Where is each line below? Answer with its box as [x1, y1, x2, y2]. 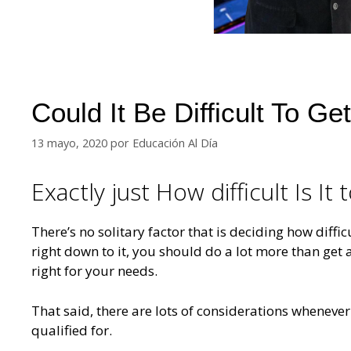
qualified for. [31, 320, 112, 339]
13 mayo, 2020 [31, 136, 107, 151]
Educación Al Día [132, 136, 218, 151]
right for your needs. [31, 262, 157, 280]
